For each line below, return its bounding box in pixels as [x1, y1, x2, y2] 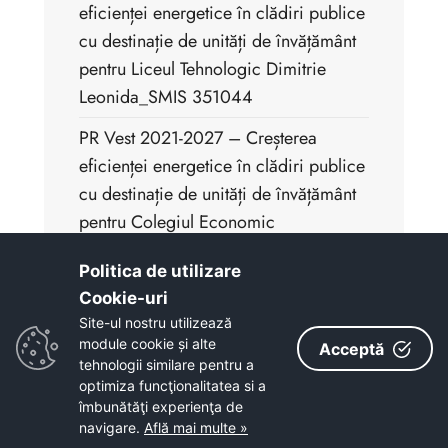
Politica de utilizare [79, 261, 241, 281]
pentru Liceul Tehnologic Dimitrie [79, 56, 326, 83]
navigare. [79, 419, 144, 436]
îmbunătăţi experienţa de [79, 398, 243, 415]
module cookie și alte [79, 335, 216, 352]
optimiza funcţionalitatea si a [79, 377, 266, 394]
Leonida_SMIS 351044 [79, 84, 253, 111]
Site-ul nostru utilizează [79, 314, 232, 331]
